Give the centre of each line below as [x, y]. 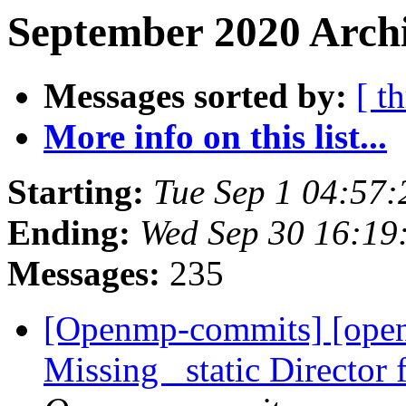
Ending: [69, 233]
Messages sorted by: [195, 96]
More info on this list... [215, 137]
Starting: [76, 192]
